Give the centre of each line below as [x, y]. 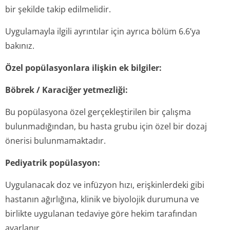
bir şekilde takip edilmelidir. [58, 9]
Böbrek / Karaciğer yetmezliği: [66, 90]
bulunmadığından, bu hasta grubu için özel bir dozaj [106, 126]
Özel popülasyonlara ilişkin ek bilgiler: [83, 68]
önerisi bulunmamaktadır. [55, 141]
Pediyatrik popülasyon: [53, 163]
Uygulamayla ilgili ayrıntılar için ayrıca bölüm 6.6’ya [103, 31]
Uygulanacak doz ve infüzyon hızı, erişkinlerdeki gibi [105, 185]
